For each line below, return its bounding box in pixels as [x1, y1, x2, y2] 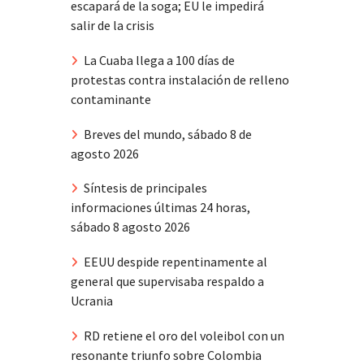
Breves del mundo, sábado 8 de [84, 125, 252, 142]
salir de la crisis [71, 17, 154, 33]
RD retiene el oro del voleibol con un [84, 327, 284, 344]
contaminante [71, 90, 151, 107]
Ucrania [71, 292, 113, 310]
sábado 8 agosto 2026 [71, 219, 190, 236]
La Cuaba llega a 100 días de [84, 51, 235, 68]
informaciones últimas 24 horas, [71, 199, 250, 216]
